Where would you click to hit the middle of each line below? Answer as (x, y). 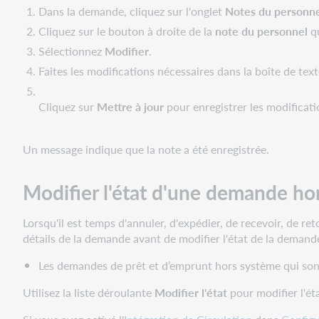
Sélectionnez (72, 51)
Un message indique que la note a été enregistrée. (146, 150)
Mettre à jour (131, 107)
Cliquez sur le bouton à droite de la (127, 31)
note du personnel (262, 31)
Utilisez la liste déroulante (89, 293)
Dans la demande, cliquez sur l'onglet (132, 11)
